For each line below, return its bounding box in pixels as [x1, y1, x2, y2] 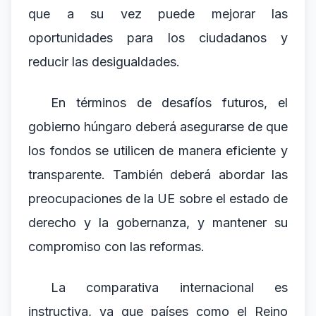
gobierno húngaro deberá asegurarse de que [28, 119, 288, 134]
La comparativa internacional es [51, 280, 288, 295]
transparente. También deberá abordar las [28, 167, 288, 182]
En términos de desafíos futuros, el [51, 95, 288, 110]
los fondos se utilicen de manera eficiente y [28, 143, 288, 158]
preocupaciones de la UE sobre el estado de [28, 191, 288, 206]
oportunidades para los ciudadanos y [28, 30, 288, 45]
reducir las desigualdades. [28, 54, 180, 69]
